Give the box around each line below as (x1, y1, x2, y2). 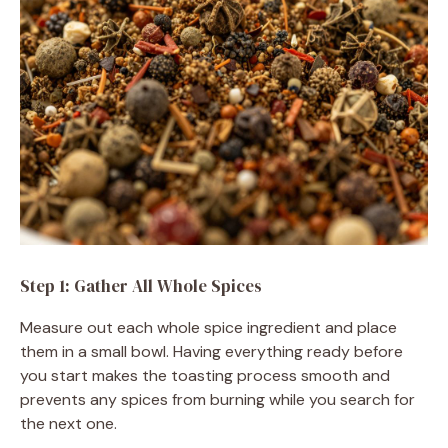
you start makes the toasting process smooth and (20, 364, 390, 386)
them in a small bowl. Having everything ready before (20, 340, 403, 362)
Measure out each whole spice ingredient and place (20, 316, 397, 338)
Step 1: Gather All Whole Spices (20, 273, 262, 298)
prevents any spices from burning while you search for (20, 388, 415, 410)
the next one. (20, 412, 117, 434)
